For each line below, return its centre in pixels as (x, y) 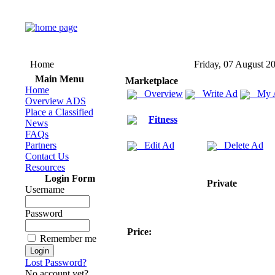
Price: (139, 232)
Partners (41, 145)
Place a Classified (59, 112)
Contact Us (47, 156)
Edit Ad (156, 145)
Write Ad (216, 94)
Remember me (68, 238)
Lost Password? (56, 262)
